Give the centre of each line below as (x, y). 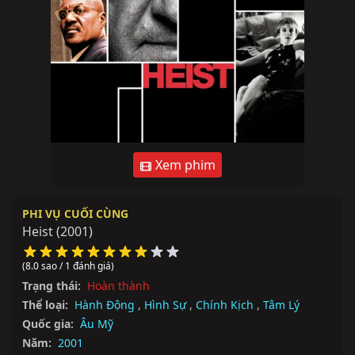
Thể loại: (45, 305)
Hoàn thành (118, 286)
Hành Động (105, 305)
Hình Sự (165, 305)
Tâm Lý (281, 305)
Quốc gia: (48, 324)
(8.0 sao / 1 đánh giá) (68, 266)
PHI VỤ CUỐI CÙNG (75, 214)
